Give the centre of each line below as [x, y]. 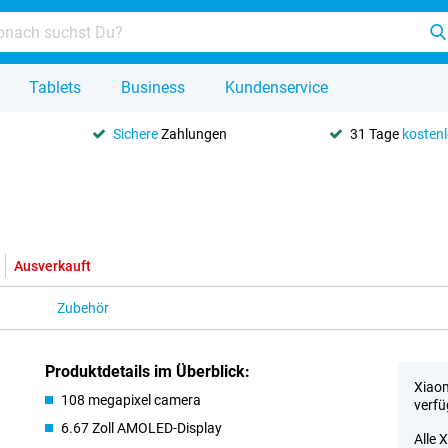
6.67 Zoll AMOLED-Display [142, 428]
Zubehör [83, 308]
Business [153, 87]
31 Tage [375, 133]
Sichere [136, 133]
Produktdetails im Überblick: [148, 371]
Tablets [55, 87]
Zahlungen [193, 133]
